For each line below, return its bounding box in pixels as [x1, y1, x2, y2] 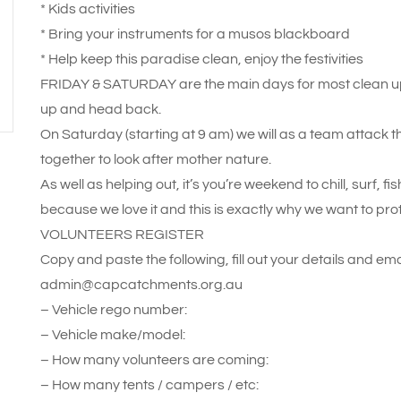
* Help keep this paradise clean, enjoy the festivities [39, 52, 363, 66]
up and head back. [39, 102, 161, 116]
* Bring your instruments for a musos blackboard [39, 27, 350, 41]
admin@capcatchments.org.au [39, 277, 243, 292]
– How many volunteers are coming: [39, 353, 269, 367]
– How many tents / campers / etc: [39, 378, 259, 392]
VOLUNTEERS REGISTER [39, 227, 204, 242]
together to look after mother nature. [39, 152, 271, 166]
